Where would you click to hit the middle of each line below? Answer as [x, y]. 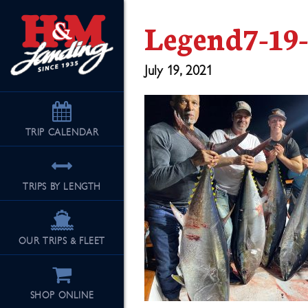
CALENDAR [73, 133]
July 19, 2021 [178, 70]
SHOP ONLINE [62, 296]
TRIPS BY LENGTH [62, 187]
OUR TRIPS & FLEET [62, 241]
